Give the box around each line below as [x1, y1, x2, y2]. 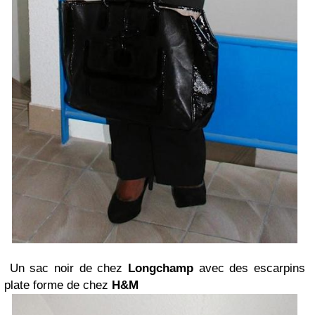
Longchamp [128, 261, 193, 275]
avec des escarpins [193, 261, 305, 275]
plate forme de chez [4, 278, 112, 292]
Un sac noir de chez [4, 261, 128, 275]
